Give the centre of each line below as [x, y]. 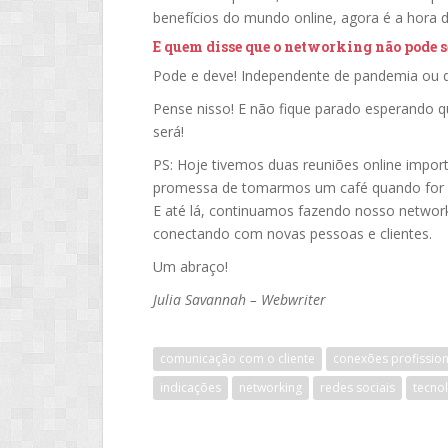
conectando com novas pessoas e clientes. [292, 233]
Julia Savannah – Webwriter [239, 299]
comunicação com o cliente [237, 358]
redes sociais [357, 387]
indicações [190, 387]
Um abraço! [190, 266]
